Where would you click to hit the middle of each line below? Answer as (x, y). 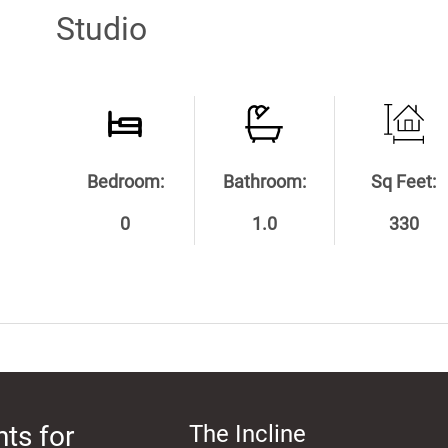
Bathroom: (264, 181)
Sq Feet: (404, 181)
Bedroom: (125, 181)
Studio (102, 28)
